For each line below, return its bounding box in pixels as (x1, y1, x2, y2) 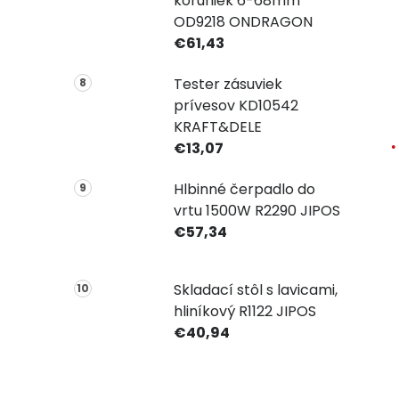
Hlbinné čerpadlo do (173, 178, 315, 199)
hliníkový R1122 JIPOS (173, 301, 316, 322)
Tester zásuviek (173, 73, 282, 94)
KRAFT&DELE (173, 116, 262, 137)
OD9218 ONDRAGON (173, 11, 313, 32)
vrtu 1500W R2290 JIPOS (173, 199, 340, 221)
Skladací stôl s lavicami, (173, 280, 338, 301)
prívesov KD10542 (173, 94, 298, 116)
